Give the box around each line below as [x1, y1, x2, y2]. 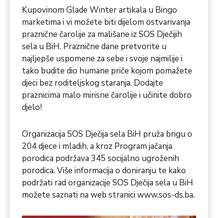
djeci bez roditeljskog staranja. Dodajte [22, 77, 163, 89]
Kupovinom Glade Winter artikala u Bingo [22, 4, 177, 16]
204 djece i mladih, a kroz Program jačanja [22, 141, 172, 152]
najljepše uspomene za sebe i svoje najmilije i [22, 53, 182, 65]
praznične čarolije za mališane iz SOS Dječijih [22, 29, 182, 40]
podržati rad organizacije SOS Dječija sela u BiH [22, 177, 193, 189]
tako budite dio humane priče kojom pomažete [22, 65, 192, 77]
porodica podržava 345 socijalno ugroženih [22, 153, 179, 164]
